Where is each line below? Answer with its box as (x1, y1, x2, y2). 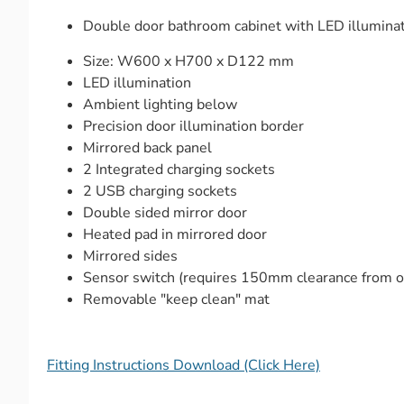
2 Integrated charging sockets (83, 159, 275, 179)
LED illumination (83, 72, 191, 93)
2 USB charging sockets (83, 180, 237, 201)
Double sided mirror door (83, 202, 247, 223)
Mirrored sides (83, 245, 178, 266)
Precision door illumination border (83, 115, 304, 136)
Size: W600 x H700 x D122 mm (83, 50, 294, 71)
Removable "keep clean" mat (83, 289, 270, 309)
